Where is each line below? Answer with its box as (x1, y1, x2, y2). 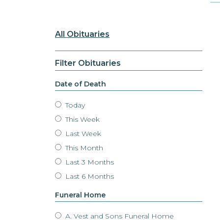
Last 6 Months (63, 172, 114, 181)
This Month (63, 143, 103, 153)
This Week (63, 115, 100, 124)
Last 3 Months (63, 158, 114, 167)
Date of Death (55, 79, 106, 88)
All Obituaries (55, 29, 110, 39)
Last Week (63, 129, 101, 138)
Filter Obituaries (55, 58, 121, 68)
